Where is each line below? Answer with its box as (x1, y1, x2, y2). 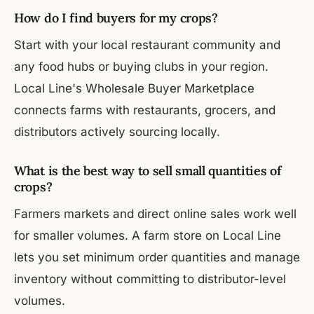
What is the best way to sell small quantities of (14, 163, 281, 179)
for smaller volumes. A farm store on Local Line (14, 228, 281, 243)
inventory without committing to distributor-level (14, 272, 286, 287)
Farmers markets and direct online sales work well (14, 207, 296, 221)
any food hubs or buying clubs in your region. (14, 60, 268, 74)
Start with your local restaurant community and (14, 38, 280, 53)
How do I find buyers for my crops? (14, 10, 218, 27)
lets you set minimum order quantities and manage (14, 250, 300, 265)
